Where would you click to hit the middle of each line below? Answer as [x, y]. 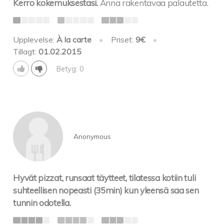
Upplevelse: [35, 40]
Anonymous [92, 136]
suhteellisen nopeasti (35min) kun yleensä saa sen [106, 190]
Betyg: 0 [70, 69]
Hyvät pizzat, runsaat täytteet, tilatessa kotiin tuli [104, 178]
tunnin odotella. [42, 203]
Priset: [123, 40]
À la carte [74, 40]
